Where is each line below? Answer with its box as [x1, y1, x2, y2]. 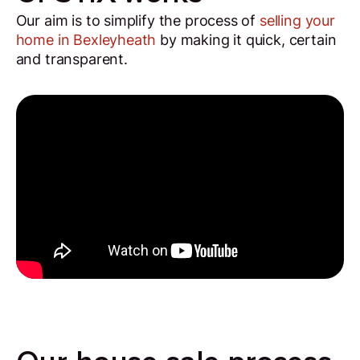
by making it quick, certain [156, 31, 337, 49]
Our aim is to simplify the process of [15, 12, 260, 30]
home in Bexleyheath [15, 31, 157, 49]
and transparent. [15, 51, 128, 68]
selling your [259, 12, 335, 30]
